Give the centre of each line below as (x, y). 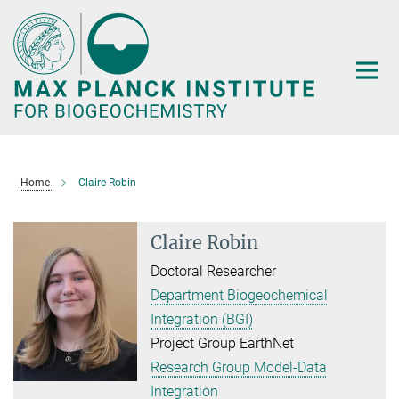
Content (29, 41)
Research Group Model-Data (239, 368)
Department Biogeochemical (240, 296)
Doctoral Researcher (214, 272)
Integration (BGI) (202, 320)
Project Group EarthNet (223, 344)
